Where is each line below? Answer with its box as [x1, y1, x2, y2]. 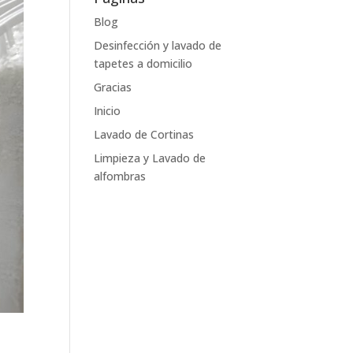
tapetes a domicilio [94, 56, 193, 71]
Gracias [94, 80, 132, 95]
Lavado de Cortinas [94, 127, 195, 142]
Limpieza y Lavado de [94, 150, 206, 165]
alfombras [94, 169, 147, 184]
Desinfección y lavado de [94, 38, 222, 53]
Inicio [94, 103, 121, 118]
